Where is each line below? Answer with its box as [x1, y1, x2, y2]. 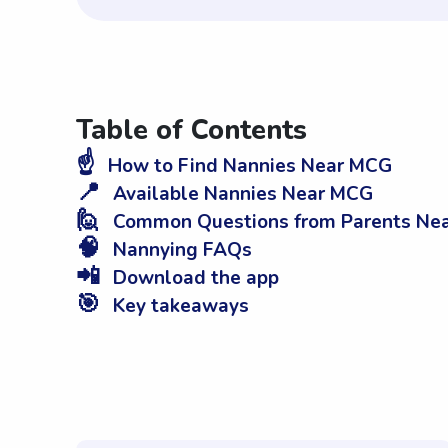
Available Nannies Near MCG [108, 181, 373, 208]
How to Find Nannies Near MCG [103, 153, 392, 180]
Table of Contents [76, 112, 307, 150]
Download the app [108, 265, 279, 292]
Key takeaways [108, 293, 249, 320]
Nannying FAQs [108, 237, 252, 264]
